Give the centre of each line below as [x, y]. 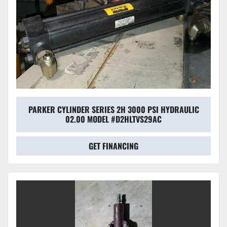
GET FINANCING [113, 146]
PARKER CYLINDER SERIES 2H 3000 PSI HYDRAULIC [113, 110]
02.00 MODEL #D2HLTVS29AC [113, 119]
